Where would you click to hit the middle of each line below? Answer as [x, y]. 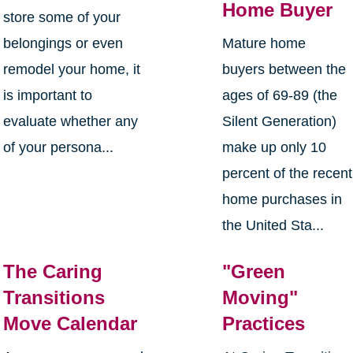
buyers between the [284, 70]
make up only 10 [275, 148]
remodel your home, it [71, 70]
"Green [254, 272]
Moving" [260, 298]
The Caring [52, 272]
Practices [264, 324]
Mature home [264, 44]
